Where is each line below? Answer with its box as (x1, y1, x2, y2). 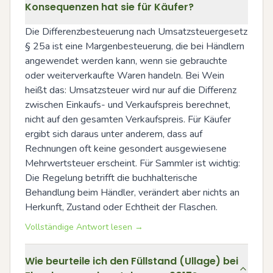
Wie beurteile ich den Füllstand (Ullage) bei (25, 254, 238, 268)
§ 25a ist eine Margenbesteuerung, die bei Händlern (25, 40, 244, 53)
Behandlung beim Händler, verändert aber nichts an (25, 186, 239, 199)
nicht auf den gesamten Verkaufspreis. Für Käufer (25, 113, 231, 126)
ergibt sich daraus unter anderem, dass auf (25, 127, 202, 141)
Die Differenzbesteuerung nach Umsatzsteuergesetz (25, 25, 247, 38)
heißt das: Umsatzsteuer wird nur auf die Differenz (25, 83, 236, 97)
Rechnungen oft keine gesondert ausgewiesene (25, 142, 227, 155)
